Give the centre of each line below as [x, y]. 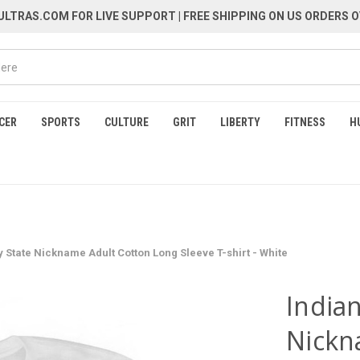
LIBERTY [240, 122]
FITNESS [305, 122]
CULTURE [127, 122]
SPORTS [61, 122]
